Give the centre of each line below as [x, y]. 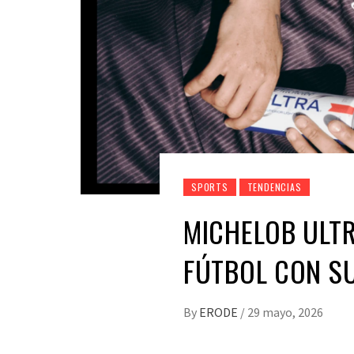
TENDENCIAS [274, 187]
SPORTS [210, 187]
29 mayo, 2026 [285, 313]
